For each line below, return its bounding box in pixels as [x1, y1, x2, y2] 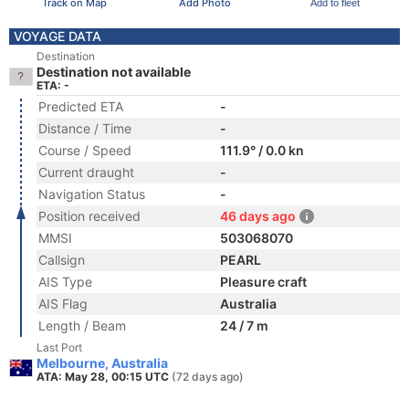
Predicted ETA [38, 99, 123, 114]
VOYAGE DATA [14, 28, 101, 44]
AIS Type [38, 274, 92, 289]
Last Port [37, 341, 82, 354]
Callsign [38, 252, 85, 267]
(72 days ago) [172, 370, 244, 383]
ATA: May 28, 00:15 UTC [37, 370, 172, 383]
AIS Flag [38, 296, 88, 311]
